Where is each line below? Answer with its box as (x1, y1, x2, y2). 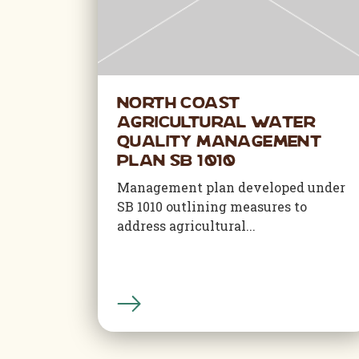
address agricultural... (117, 217, 256, 234)
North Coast (117, 96, 240, 112)
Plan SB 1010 (117, 154, 236, 170)
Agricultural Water (117, 115, 317, 131)
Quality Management (117, 135, 322, 151)
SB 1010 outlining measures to (117, 198, 307, 215)
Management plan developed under (117, 179, 345, 196)
